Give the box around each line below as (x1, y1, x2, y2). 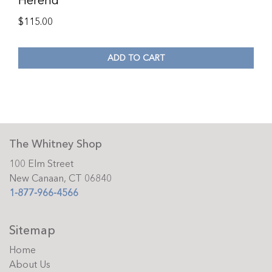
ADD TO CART (107, 52, 165, 64)
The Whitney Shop (9, 137, 102, 152)
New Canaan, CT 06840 (9, 172, 112, 186)
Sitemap (9, 222, 55, 239)
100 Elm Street (9, 157, 73, 171)
